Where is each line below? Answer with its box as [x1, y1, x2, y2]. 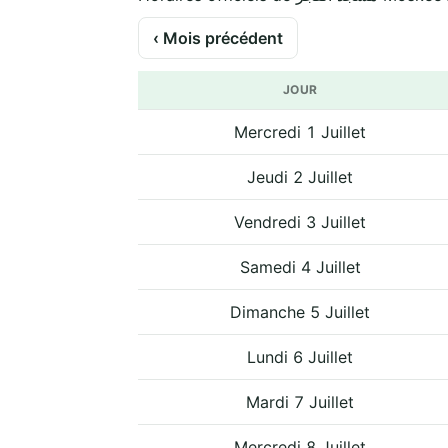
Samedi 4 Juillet [239, 256, 361, 277]
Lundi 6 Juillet [247, 346, 353, 367]
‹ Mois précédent [153, 27, 283, 48]
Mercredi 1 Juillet [234, 121, 366, 142]
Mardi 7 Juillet [246, 391, 354, 412]
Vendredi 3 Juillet [234, 211, 366, 232]
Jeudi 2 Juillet [247, 166, 353, 187]
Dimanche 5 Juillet [230, 301, 370, 322]
